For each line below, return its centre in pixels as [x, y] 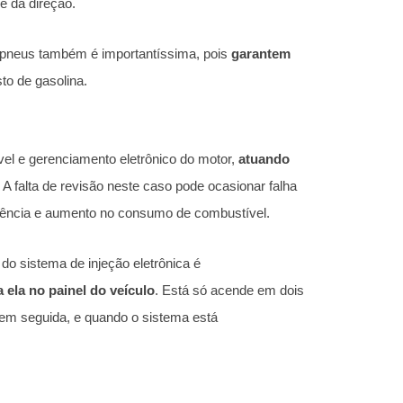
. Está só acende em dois [229, 290]
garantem [261, 54]
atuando [264, 158]
